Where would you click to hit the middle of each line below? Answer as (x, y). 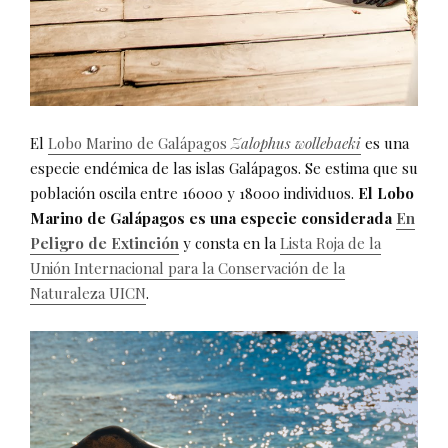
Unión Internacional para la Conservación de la (187, 267)
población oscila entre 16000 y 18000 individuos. (194, 192)
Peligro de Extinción (104, 242)
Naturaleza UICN (88, 292)
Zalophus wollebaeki (296, 142)
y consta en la (229, 242)
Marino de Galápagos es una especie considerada (213, 217)
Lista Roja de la (330, 242)
